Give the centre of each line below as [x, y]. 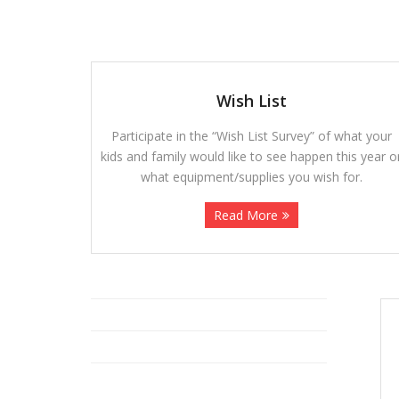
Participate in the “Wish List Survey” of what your [251, 136]
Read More [245, 216]
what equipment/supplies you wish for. [251, 177]
